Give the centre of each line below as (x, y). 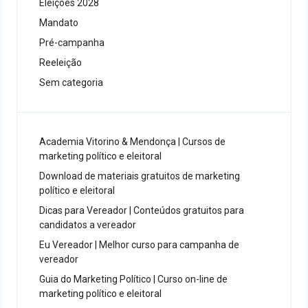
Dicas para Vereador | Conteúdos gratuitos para (142, 210)
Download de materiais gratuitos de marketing (140, 176)
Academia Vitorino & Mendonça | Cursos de (132, 142)
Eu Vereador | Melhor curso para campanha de (139, 245)
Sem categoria (71, 82)
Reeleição (60, 63)
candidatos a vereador (88, 225)
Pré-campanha (72, 43)
